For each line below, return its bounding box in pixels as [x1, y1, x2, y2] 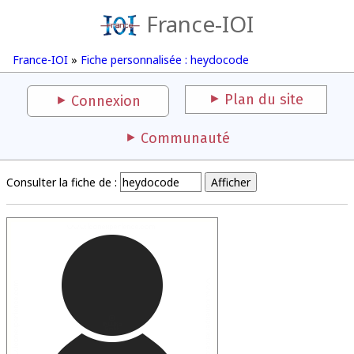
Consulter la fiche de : [6, 175, 117, 190]
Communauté [140, 130, 230, 147]
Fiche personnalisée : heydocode [81, 52, 249, 67]
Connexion [71, 92, 141, 110]
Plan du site [224, 91, 303, 108]
